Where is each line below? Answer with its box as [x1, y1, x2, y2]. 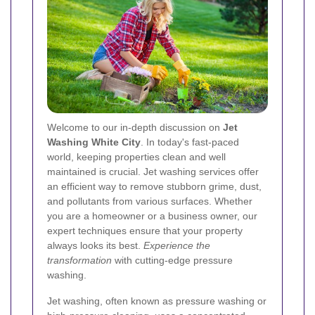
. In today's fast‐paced [141, 136, 239, 148]
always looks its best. [47, 240, 143, 252]
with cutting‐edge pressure [112, 255, 233, 266]
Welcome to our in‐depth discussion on [47, 122, 223, 134]
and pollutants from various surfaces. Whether [47, 195, 252, 207]
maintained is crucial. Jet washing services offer [47, 166, 259, 178]
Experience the [143, 240, 210, 252]
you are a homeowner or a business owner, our [47, 210, 257, 222]
